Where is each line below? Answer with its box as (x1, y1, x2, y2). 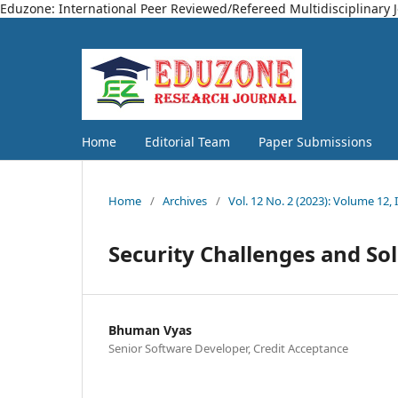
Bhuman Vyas (108, 321, 192, 338)
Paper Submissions (259, 132, 372, 150)
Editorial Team (145, 132, 230, 150)
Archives (163, 192, 207, 209)
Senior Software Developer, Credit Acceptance (108, 339, 348, 356)
